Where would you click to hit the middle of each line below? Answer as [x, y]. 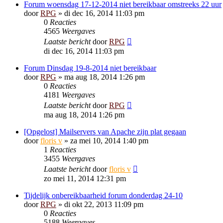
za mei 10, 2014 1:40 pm [109, 141]
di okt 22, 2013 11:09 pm [104, 204]
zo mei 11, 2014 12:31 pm [85, 178]
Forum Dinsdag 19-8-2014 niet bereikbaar [90, 68]
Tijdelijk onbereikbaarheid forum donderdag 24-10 [103, 195]
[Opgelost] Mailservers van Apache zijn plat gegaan [105, 132]
